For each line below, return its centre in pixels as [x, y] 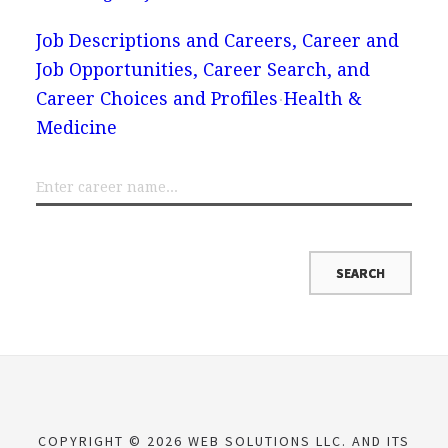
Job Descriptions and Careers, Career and [217, 40]
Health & [322, 98]
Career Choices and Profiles [156, 98]
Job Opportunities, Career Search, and [202, 69]
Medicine [76, 127]
